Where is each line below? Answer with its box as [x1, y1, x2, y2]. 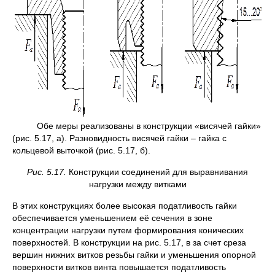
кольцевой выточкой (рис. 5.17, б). [12, 145, 150, 156]
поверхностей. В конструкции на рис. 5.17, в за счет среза [12, 238, 246, 248]
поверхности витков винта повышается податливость [12, 262, 226, 273]
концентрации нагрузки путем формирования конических [12, 225, 244, 236]
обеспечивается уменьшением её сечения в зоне [12, 213, 212, 223]
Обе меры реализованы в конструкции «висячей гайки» [12, 121, 261, 131]
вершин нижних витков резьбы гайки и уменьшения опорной [12, 250, 256, 260]
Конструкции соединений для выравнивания [69, 167, 248, 177]
